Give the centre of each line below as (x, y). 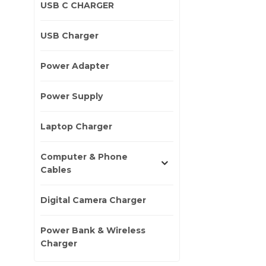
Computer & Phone (84, 156)
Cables (56, 170)
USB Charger (69, 35)
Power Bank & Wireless (93, 230)
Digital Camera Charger (93, 200)
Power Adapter (75, 66)
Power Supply (72, 96)
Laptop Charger (76, 126)
